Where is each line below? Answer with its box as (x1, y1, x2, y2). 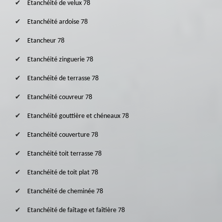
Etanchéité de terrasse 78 (27, 75, 99, 83)
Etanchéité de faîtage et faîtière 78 (27, 207, 125, 215)
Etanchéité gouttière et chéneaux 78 (27, 112, 129, 120)
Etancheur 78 (27, 37, 64, 45)
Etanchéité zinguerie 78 (27, 56, 93, 64)
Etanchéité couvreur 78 (27, 94, 92, 102)
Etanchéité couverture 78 (27, 131, 98, 139)
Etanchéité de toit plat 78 (27, 169, 98, 177)
